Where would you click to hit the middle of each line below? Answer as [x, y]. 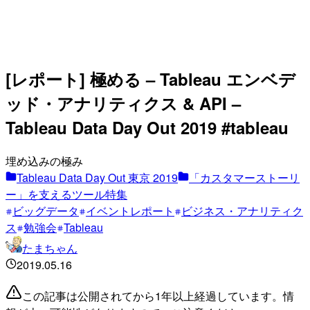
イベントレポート [130, 210]
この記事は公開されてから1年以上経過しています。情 [158, 295]
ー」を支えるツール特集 [66, 194]
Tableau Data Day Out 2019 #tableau [147, 127]
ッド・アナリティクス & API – [123, 103]
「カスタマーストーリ [244, 177]
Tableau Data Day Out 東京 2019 [97, 177]
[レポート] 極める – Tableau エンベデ [151, 79]
